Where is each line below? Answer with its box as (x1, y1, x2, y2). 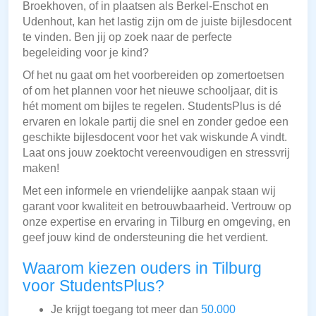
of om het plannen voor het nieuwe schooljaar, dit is (23, 85, 278, 97)
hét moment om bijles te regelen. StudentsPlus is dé (23, 100, 281, 113)
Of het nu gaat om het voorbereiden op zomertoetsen (23, 69, 284, 82)
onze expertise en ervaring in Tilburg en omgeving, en (23, 216, 291, 229)
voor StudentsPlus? (23, 276, 164, 296)
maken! (23, 162, 59, 175)
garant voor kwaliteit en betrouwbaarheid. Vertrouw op (23, 200, 291, 213)
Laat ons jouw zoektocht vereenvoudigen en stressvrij (23, 147, 290, 159)
